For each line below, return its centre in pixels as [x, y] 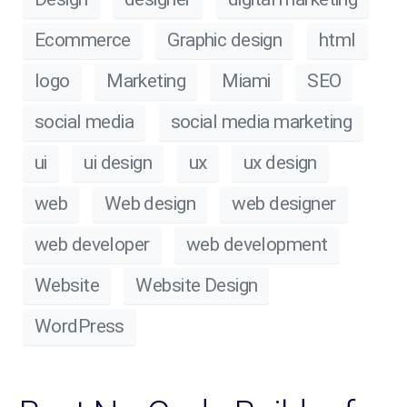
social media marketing [261, 122]
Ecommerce [83, 40]
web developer [92, 245]
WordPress [79, 327]
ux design [280, 163]
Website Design [197, 286]
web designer [284, 204]
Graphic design [225, 40]
